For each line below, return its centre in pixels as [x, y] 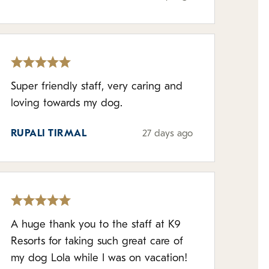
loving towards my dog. [66, 104]
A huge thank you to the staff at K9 [95, 225]
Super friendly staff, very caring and [96, 87]
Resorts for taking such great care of [97, 242]
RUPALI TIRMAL [49, 134]
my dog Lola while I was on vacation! [99, 258]
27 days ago [167, 134]
